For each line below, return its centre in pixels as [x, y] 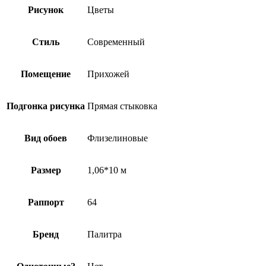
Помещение [46, 74]
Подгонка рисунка [46, 106]
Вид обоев [46, 138]
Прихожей [108, 74]
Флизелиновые [118, 138]
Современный [116, 42]
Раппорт [46, 202]
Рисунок [46, 9]
